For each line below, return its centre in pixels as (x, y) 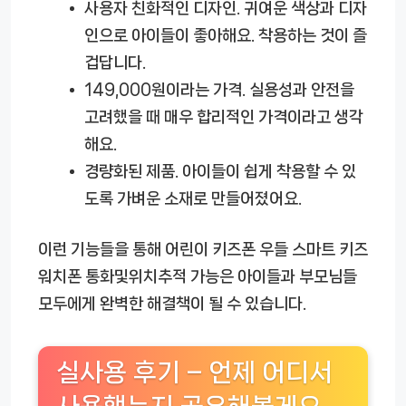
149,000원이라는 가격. (165, 90)
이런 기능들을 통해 (101, 249)
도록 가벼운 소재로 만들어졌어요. (193, 199)
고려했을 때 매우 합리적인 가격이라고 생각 (224, 117)
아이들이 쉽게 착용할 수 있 (267, 172)
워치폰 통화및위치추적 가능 (129, 276)
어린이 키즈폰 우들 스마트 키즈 (266, 249)
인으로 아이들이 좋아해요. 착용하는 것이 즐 (226, 36)
